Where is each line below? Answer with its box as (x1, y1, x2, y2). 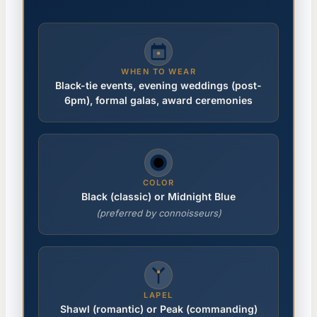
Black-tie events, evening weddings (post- (55, 79, 262, 92)
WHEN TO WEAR (121, 67, 196, 77)
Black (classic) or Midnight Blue (81, 190, 236, 203)
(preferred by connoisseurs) (96, 207, 221, 219)
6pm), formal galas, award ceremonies (64, 94, 253, 107)
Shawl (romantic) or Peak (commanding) (59, 303, 258, 316)
